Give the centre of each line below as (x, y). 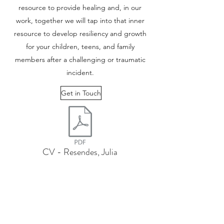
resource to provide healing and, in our (80, 7)
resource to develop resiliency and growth (80, 33)
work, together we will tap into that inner (80, 20)
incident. (80, 72)
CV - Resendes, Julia (80, 152)
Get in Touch (81, 93)
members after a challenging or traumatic (80, 59)
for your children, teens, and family (80, 46)
